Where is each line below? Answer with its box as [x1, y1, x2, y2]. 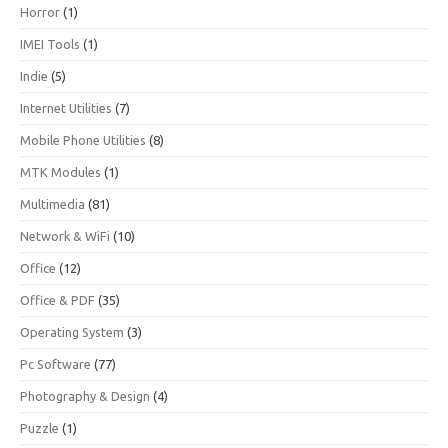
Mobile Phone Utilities [20, 133, 146, 147]
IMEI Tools [20, 37, 80, 51]
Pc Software [20, 357, 91, 371]
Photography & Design [20, 389, 150, 403]
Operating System [20, 325, 124, 339]
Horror [20, 5, 60, 19]
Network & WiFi [20, 229, 110, 243]
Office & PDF [20, 293, 95, 307]
